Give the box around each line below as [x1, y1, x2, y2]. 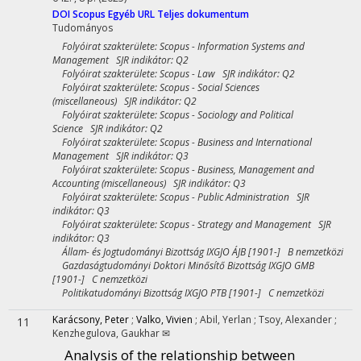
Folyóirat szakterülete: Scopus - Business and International [52, 135, 312, 149]
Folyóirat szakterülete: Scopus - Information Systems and [52, 39, 305, 53]
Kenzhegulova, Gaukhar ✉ [52, 326, 170, 340]
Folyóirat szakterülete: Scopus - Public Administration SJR [52, 190, 309, 204]
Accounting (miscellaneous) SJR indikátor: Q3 [52, 176, 246, 190]
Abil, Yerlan [200, 313, 254, 326]
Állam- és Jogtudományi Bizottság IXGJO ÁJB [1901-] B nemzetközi [52, 245, 343, 259]
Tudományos [52, 21, 113, 35]
